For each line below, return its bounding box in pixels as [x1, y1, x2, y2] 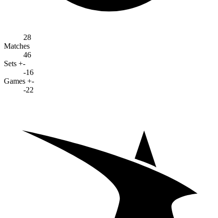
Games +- [4, 76, 34, 85]
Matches [4, 41, 30, 50]
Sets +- [4, 59, 25, 68]
